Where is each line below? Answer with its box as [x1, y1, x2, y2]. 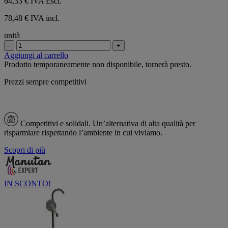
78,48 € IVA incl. [4, 13, 60, 22]
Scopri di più [4, 145, 45, 154]
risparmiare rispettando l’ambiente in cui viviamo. [4, 128, 162, 137]
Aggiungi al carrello [4, 50, 68, 60]
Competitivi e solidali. [20, 119, 93, 128]
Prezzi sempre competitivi [4, 77, 87, 86]
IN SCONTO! [4, 179, 51, 188]
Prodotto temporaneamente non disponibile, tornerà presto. [4, 60, 191, 69]
